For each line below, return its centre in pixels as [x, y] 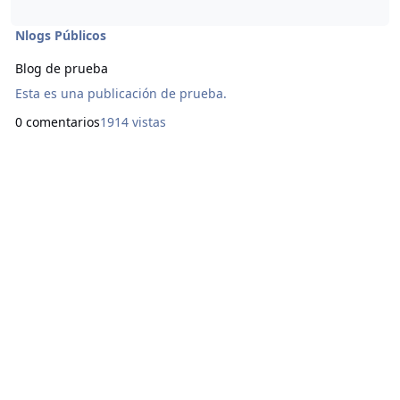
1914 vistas [133, 121]
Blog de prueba [61, 68]
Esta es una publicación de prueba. [121, 94]
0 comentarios [57, 121]
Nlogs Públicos [60, 35]
